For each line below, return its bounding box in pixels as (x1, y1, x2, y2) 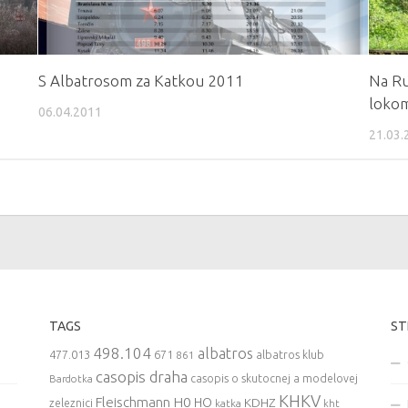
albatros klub (255, 348, 324, 361)
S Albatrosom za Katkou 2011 (37, 71, 244, 89)
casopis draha (95, 367, 188, 385)
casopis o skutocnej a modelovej (189, 372, 358, 384)
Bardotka (48, 372, 93, 384)
